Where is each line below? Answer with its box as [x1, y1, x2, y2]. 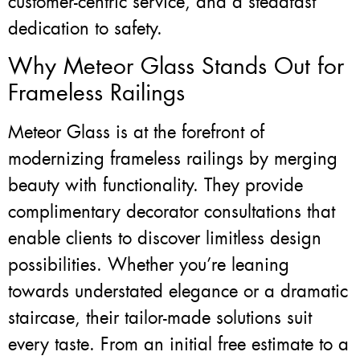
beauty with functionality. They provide [8, 174, 303, 198]
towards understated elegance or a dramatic [8, 280, 348, 304]
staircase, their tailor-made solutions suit [8, 306, 312, 330]
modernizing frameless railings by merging [8, 147, 337, 171]
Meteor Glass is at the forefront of [8, 121, 264, 145]
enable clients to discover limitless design [8, 227, 321, 251]
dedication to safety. [8, 16, 162, 40]
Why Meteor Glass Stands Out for [8, 51, 344, 82]
